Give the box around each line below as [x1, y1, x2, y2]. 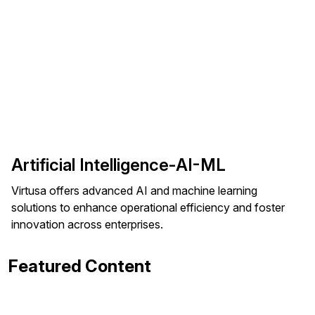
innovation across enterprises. [11, 217, 163, 231]
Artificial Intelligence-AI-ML [11, 155, 226, 175]
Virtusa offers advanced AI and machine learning [11, 184, 257, 198]
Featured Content [8, 256, 151, 276]
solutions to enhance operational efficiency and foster [11, 200, 285, 214]
